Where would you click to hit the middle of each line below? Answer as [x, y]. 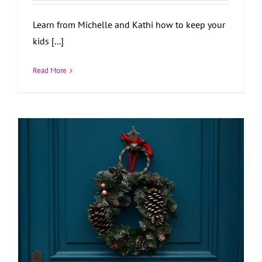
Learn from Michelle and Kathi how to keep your [129, 25]
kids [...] [48, 41]
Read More [50, 71]
